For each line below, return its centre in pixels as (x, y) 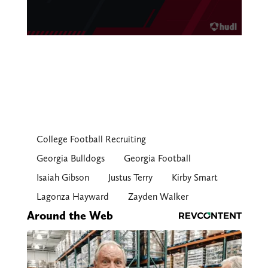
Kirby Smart (194, 178)
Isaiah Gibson (63, 178)
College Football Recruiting (91, 139)
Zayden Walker (158, 197)
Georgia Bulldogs (70, 159)
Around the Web (70, 216)
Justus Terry (130, 178)
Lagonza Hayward (72, 197)
